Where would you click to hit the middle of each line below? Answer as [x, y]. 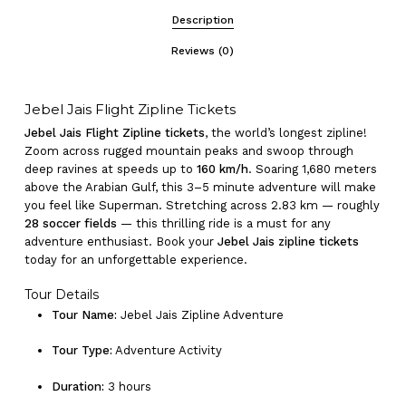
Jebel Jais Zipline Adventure [200, 314]
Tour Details [61, 294]
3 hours [127, 386]
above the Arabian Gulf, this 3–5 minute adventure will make [200, 188]
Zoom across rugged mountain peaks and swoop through [188, 151]
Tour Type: [82, 351]
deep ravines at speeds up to [110, 169]
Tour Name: [84, 314]
